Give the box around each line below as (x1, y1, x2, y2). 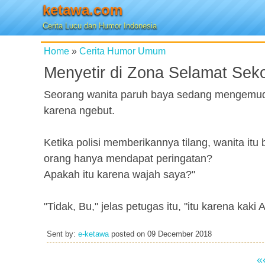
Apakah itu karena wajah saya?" (44, 169, 195, 180)
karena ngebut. (44, 105, 115, 117)
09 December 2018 (147, 230, 212, 238)
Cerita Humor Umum (79, 46, 166, 56)
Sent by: (47, 230, 78, 238)
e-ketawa (78, 230, 109, 238)
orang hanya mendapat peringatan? (44, 153, 212, 164)
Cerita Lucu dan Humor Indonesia (43, 21, 157, 30)
